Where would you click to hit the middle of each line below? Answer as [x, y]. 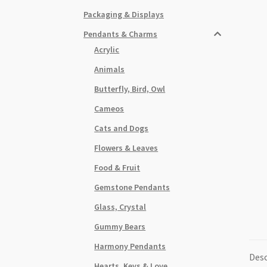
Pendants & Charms [121, 34]
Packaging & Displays [124, 14]
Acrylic [107, 49]
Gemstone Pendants [132, 187]
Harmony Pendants [130, 246]
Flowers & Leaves [126, 148]
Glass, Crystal [120, 207]
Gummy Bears [120, 226]
